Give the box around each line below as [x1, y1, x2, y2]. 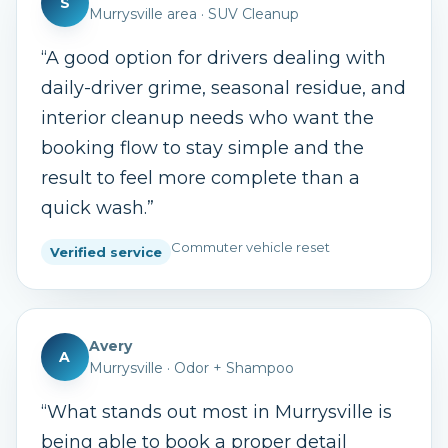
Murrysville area [89, 5, 197, 23]
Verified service [50, 244, 162, 260]
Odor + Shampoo [174, 359, 294, 377]
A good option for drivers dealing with [46, 47, 386, 69]
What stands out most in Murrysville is [47, 401, 392, 423]
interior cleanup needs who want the [41, 107, 374, 129]
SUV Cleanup [208, 5, 299, 23]
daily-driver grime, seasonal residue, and [41, 77, 406, 99]
